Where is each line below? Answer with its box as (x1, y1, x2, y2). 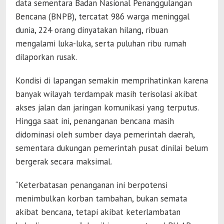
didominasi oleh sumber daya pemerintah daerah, (15, 129, 194, 140)
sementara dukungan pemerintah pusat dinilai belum (15, 142, 208, 154)
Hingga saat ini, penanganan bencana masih (15, 115, 174, 127)
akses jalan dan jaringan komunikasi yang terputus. (15, 102, 198, 113)
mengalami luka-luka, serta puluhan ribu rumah (15, 38, 186, 49)
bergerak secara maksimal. (15, 156, 112, 167)
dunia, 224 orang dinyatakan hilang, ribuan (15, 24, 168, 36)
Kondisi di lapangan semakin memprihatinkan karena (15, 75, 208, 86)
